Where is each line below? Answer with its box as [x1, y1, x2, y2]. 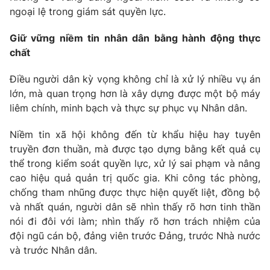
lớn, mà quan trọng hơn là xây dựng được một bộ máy [10, 87, 260, 100]
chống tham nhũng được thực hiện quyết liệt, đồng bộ [10, 186, 260, 199]
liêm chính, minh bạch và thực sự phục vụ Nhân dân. [10, 102, 247, 115]
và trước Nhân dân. [10, 244, 97, 257]
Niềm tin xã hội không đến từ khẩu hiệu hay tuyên [10, 128, 260, 141]
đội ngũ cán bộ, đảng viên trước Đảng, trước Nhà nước [10, 230, 260, 242]
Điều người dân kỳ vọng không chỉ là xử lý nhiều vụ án [10, 73, 260, 86]
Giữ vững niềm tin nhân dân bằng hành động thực [10, 32, 260, 45]
